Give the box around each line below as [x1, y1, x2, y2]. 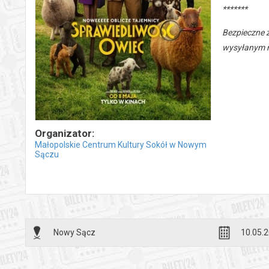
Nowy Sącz [53, 228, 95, 237]
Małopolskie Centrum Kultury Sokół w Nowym [35, 140, 207, 150]
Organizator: [35, 127, 94, 139]
